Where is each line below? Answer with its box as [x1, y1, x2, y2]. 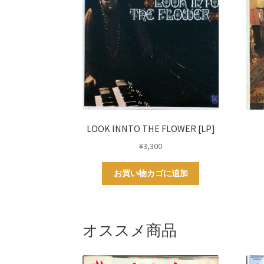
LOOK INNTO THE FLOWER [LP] [86, 122, 215, 134]
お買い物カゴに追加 [113, 168, 188, 179]
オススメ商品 [82, 221, 177, 240]
